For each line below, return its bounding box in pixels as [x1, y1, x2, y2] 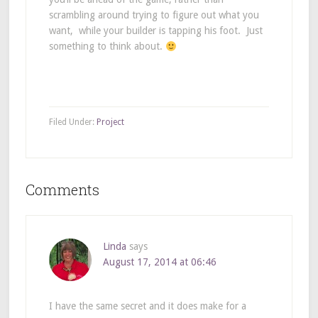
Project [96, 117, 124, 128]
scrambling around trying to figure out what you [48, 9, 259, 21]
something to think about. [48, 40, 165, 53]
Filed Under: [48, 117, 97, 128]
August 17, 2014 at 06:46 [102, 256, 216, 268]
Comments [25, 180, 99, 199]
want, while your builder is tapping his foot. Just [48, 25, 263, 37]
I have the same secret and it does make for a [48, 300, 246, 312]
